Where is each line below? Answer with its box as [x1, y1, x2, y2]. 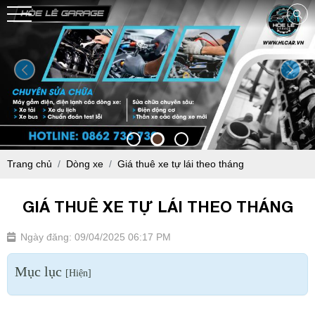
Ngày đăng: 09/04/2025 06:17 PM [20, 231, 171, 243]
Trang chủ [7, 158, 52, 170]
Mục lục [15, 264, 65, 280]
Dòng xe [66, 158, 103, 170]
